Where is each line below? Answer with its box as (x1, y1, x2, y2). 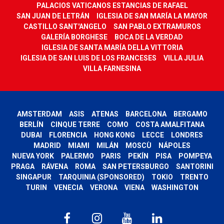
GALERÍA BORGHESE (41, 32, 107, 41)
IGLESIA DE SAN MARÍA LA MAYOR (96, 11, 207, 20)
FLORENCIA (49, 130, 87, 139)
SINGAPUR (15, 172, 51, 181)
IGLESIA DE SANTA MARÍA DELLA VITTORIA (41, 43, 183, 51)
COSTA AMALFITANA (135, 120, 204, 128)
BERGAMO (173, 109, 207, 118)
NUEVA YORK (12, 151, 54, 160)
